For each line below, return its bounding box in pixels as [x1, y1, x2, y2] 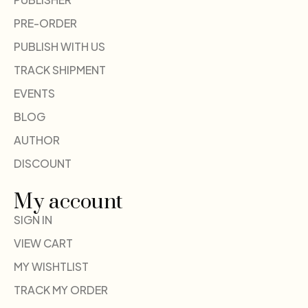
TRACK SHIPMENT [14, 63, 106, 78]
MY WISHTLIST [14, 259, 89, 274]
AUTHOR [14, 133, 60, 148]
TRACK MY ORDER [14, 283, 108, 298]
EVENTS [14, 86, 55, 101]
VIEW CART [14, 236, 73, 251]
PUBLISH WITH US [14, 39, 105, 54]
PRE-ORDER [14, 16, 77, 31]
